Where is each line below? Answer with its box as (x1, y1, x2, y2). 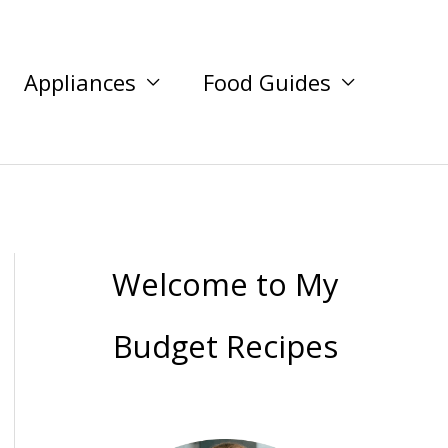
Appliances (24, 67, 136, 97)
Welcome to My (111, 263, 339, 305)
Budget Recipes (112, 325, 338, 367)
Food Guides (203, 67, 331, 97)
